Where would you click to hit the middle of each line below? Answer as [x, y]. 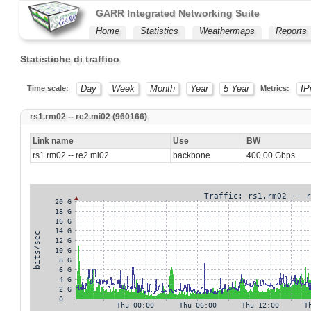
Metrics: [275, 88]
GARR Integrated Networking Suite [177, 13]
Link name [53, 141]
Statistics [159, 31]
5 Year [236, 89]
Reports [291, 31]
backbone [192, 156]
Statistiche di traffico [69, 59]
